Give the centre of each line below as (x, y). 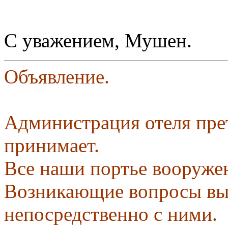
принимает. (52, 145)
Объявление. (57, 76)
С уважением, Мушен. (98, 40)
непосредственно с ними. (111, 214)
